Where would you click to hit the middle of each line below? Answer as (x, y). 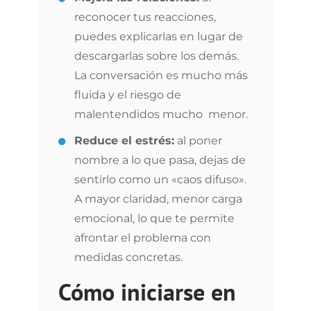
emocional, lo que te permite (154, 218)
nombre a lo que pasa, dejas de (160, 160)
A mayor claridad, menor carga (158, 199)
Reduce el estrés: (124, 141)
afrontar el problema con (143, 238)
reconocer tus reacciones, (145, 17)
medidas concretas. (128, 257)
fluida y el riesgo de (128, 95)
